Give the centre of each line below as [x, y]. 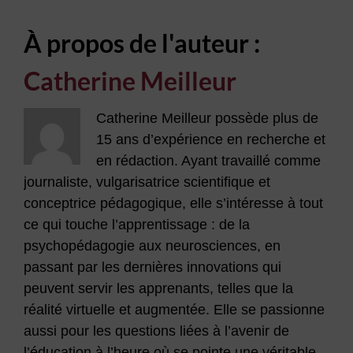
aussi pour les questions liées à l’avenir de [156, 331]
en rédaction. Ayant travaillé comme [208, 161]
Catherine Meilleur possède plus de [207, 119]
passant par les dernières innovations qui [152, 268]
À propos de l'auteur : [141, 43]
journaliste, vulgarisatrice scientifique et [147, 182]
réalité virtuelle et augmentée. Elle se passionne [174, 310]
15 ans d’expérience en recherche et [210, 140]
